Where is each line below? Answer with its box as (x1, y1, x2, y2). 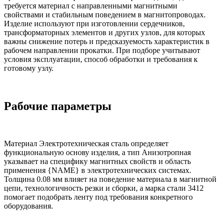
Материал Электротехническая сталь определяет (4, 139, 168, 148)
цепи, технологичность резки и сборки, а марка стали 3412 (4, 184, 204, 193)
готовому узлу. (4, 63, 54, 72)
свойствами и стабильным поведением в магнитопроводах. (4, 10, 206, 19)
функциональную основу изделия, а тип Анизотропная (4, 148, 191, 157)
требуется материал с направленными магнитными (4, 1, 177, 10)
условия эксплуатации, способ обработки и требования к (4, 55, 198, 63)
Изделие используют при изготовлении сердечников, (4, 19, 185, 28)
